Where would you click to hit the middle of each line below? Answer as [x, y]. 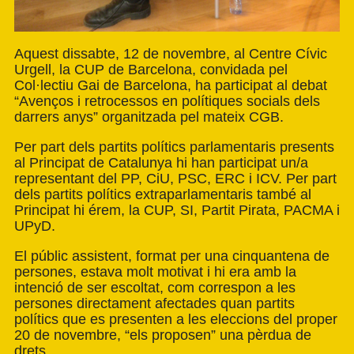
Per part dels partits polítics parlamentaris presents [174, 147]
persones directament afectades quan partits [154, 303]
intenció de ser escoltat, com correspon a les [155, 287]
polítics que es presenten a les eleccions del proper [176, 319]
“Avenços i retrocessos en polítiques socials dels [167, 101]
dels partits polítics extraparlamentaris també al [163, 194]
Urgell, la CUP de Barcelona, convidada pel [151, 69]
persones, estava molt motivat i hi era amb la [155, 271]
